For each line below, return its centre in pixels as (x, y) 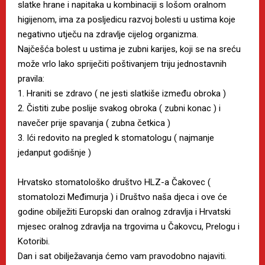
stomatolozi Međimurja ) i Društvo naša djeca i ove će (122, 197)
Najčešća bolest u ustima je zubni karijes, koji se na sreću (129, 49)
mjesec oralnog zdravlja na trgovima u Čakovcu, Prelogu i (129, 226)
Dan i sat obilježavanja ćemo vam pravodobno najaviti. (122, 256)
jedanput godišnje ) (54, 152)
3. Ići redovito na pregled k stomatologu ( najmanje (116, 138)
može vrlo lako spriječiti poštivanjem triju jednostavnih (122, 64)
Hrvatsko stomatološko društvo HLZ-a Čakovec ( (114, 182)
